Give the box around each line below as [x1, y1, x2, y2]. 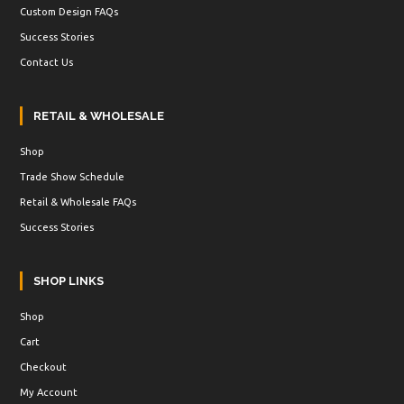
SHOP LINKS [33, 274, 105, 288]
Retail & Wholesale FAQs [20, 197, 137, 207]
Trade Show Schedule [20, 171, 125, 182]
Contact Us [20, 57, 74, 68]
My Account [20, 387, 78, 398]
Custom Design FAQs [20, 6, 119, 17]
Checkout [20, 362, 68, 372]
